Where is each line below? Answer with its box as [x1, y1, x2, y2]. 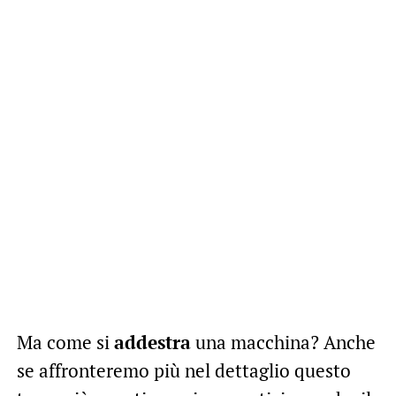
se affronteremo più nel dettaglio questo [16, 357, 351, 383]
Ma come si [16, 329, 114, 354]
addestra [113, 329, 191, 354]
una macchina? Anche [190, 329, 376, 354]
